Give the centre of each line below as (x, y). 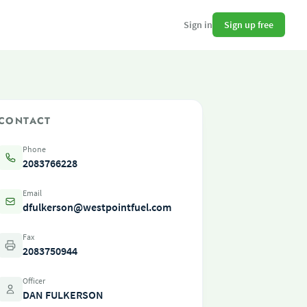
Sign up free (249, 24)
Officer (34, 281)
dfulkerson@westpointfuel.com (97, 207)
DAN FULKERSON (63, 295)
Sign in (198, 25)
